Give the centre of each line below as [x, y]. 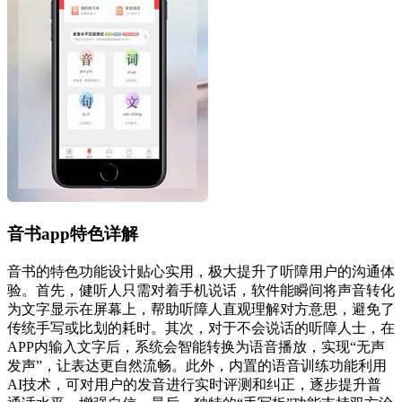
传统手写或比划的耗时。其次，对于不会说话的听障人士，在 [201, 328]
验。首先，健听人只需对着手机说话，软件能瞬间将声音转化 [201, 290]
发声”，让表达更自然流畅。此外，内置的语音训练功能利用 [197, 365]
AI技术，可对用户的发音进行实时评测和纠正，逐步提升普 [194, 384]
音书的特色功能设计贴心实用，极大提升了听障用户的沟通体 [201, 271]
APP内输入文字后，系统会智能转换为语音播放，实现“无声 [196, 346]
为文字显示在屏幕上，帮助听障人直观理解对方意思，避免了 [201, 309]
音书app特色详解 [73, 234]
